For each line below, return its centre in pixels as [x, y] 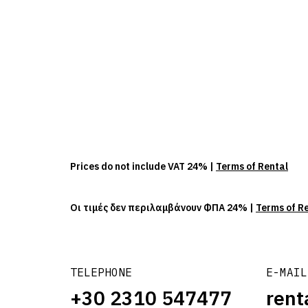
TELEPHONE [101, 272]
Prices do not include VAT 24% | [143, 166]
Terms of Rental [252, 166]
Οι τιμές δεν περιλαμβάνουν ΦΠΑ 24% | [163, 208]
